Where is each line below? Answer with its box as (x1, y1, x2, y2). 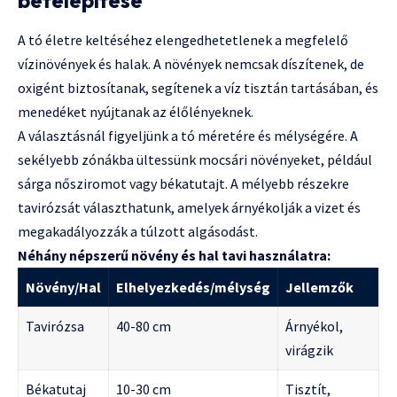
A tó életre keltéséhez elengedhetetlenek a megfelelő (18, 31, 348, 50)
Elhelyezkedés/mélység (116, 278, 270, 297)
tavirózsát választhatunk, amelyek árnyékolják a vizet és (18, 198, 361, 217)
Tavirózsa (26, 317, 84, 336)
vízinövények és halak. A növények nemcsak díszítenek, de (18, 55, 364, 74)
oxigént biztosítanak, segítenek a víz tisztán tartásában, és (18, 79, 378, 97)
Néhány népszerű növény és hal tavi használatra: (18, 246, 331, 265)
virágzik (285, 341, 333, 360)
